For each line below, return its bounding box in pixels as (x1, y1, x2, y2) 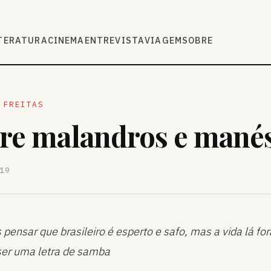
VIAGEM (145, 34, 183, 46)
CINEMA (47, 34, 85, 46)
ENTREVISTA (84, 34, 145, 46)
